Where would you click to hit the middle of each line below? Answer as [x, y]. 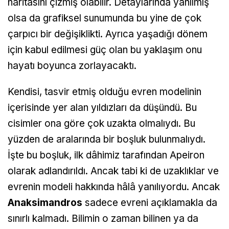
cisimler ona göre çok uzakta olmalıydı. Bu [101, 124]
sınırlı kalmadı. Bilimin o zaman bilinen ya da [103, 219]
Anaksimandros [45, 203]
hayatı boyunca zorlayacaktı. [72, 66]
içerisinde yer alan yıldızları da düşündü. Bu [102, 108]
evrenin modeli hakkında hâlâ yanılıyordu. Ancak [114, 187]
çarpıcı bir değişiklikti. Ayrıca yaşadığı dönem [108, 34]
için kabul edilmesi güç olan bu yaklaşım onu [105, 50]
